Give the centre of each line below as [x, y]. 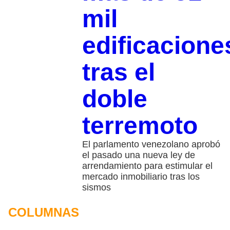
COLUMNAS [44, 213]
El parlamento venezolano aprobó [151, 145]
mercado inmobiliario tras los [141, 177]
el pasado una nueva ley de [138, 155]
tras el [118, 72]
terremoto [140, 126]
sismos [96, 188]
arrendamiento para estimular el [147, 166]
